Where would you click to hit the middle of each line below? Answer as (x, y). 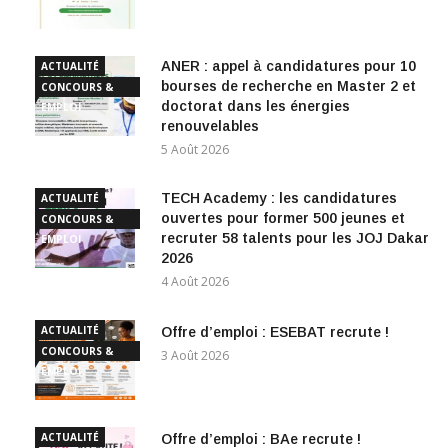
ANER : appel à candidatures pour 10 (288, 66)
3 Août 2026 (195, 356)
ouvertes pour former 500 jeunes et (283, 218)
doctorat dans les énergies (255, 106)
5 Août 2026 (195, 150)
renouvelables (210, 126)
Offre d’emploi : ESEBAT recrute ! (275, 332)
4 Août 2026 (195, 282)
